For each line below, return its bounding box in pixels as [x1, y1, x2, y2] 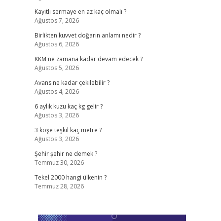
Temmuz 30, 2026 [34, 158, 84, 167]
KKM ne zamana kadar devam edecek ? [34, 55, 143, 63]
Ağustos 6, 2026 [34, 40, 79, 48]
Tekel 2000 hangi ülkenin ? [34, 173, 107, 182]
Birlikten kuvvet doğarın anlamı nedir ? [34, 31, 141, 39]
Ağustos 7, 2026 [34, 16, 79, 25]
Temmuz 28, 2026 [34, 182, 84, 190]
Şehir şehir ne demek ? [34, 149, 97, 158]
